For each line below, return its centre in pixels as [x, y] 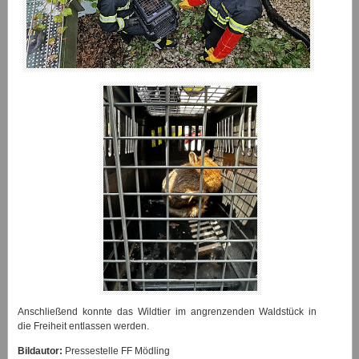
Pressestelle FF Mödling [117, 351]
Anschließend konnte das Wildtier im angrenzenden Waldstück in [167, 312]
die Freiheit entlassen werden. [84, 327]
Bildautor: [40, 351]
